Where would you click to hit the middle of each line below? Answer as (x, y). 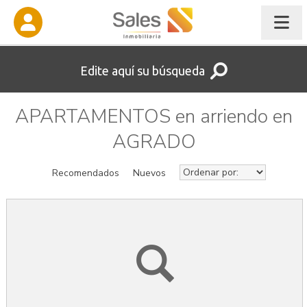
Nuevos (149, 173)
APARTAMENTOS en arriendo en (154, 116)
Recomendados (85, 173)
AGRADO (154, 142)
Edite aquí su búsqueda (145, 71)
